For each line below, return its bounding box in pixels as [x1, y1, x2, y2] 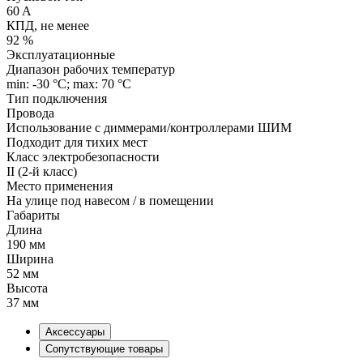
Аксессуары [45, 325, 105, 338]
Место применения [6, 178, 113, 193]
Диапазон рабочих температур [6, 62, 175, 76]
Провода [6, 105, 54, 120]
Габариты [6, 207, 60, 222]
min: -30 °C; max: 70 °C [6, 76, 131, 91]
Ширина [6, 251, 53, 266]
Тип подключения [6, 91, 107, 105]
